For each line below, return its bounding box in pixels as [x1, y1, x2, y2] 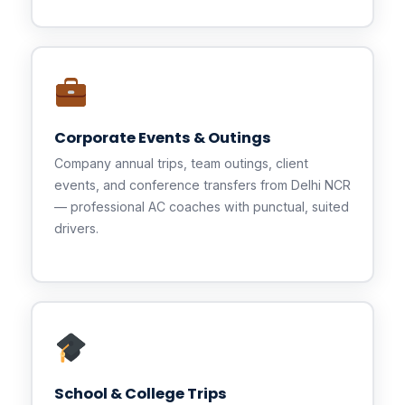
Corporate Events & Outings [53, 127, 271, 149]
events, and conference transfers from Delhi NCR [53, 177, 351, 193]
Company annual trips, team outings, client [53, 155, 308, 172]
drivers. [53, 221, 99, 237]
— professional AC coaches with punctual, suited [53, 199, 349, 215]
